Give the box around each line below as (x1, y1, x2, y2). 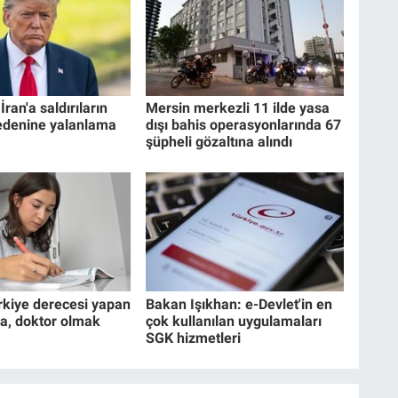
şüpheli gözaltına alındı (145, 132, 292, 150)
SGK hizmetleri (145, 329, 241, 346)
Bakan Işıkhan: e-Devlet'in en (145, 295, 332, 313)
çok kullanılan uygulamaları (145, 312, 322, 330)
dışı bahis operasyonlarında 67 (145, 115, 341, 133)
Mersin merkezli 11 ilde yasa (145, 99, 330, 116)
